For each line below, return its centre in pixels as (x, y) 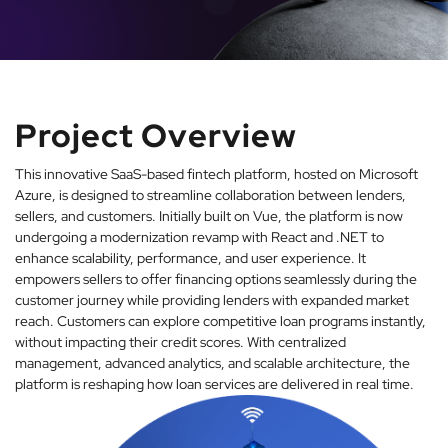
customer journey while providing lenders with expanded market (212, 300)
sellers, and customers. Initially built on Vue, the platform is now (209, 216)
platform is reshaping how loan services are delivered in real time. (214, 384)
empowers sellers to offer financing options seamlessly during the (216, 279)
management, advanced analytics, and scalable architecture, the (212, 363)
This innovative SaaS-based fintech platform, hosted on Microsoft (216, 174)
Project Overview (156, 135)
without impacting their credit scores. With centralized (180, 342)
